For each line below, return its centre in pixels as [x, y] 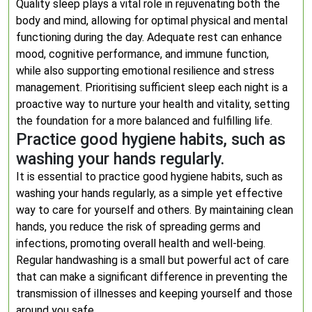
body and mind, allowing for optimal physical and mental [152, 21]
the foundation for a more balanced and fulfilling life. [144, 121]
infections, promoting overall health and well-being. [141, 243]
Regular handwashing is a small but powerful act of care [153, 260]
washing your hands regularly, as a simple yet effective [149, 193]
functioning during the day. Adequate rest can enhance [149, 37]
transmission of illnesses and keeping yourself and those [154, 294]
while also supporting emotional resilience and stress [145, 71]
